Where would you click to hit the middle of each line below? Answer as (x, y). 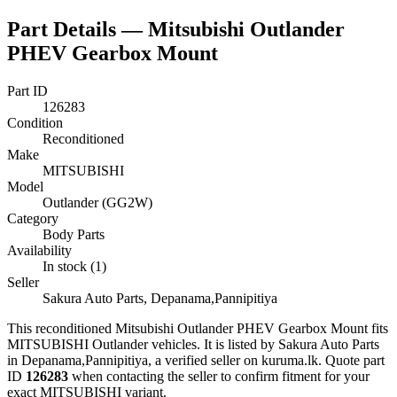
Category (33, 218)
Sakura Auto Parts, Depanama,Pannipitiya (160, 298)
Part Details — (78, 29)
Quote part (355, 360)
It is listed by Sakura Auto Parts (290, 344)
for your (345, 376)
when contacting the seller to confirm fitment (195, 376)
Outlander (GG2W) (97, 202)
